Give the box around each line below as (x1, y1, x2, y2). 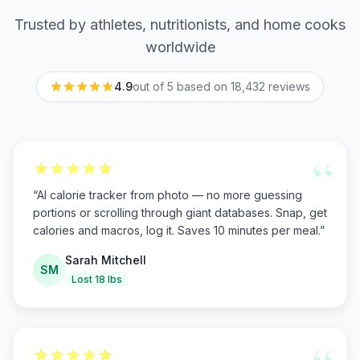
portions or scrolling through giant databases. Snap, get (33, 206, 327, 219)
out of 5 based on (133, 80, 227, 93)
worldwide (145, 39, 215, 55)
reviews (268, 80, 310, 93)
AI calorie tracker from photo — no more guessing (37, 188, 302, 202)
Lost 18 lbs (72, 273, 122, 285)
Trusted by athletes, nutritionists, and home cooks (14, 16, 346, 33)
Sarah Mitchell (65, 253, 146, 267)
